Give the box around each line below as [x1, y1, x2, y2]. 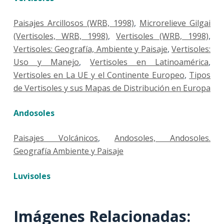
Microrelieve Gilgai [139, 17, 211, 29]
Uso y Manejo [13, 56, 79, 68]
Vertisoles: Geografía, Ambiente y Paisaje [13, 43, 167, 55]
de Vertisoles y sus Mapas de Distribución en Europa [13, 82, 210, 94]
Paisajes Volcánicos [13, 132, 98, 144]
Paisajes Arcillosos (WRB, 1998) [13, 17, 134, 29]
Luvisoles [13, 170, 50, 182]
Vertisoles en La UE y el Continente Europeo [13, 69, 184, 81]
